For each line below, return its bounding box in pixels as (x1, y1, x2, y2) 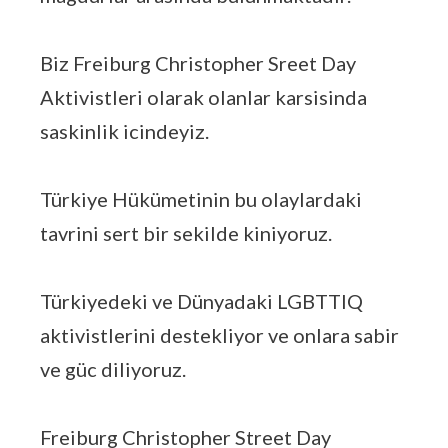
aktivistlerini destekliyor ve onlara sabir (40, 323, 399, 347)
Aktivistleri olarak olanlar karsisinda (40, 85, 367, 109)
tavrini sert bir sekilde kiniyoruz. (40, 221, 332, 245)
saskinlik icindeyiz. (40, 119, 209, 143)
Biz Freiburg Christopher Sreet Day (40, 51, 356, 75)
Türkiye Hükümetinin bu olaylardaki (40, 187, 362, 211)
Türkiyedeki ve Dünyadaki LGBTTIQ (40, 289, 363, 313)
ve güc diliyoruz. (40, 357, 186, 381)
